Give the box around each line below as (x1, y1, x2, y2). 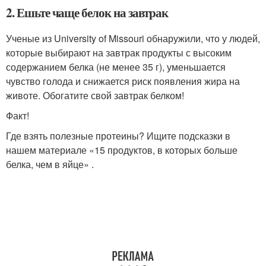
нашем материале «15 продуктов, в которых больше (6, 142, 237, 157)
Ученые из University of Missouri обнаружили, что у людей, (6, 31, 260, 45)
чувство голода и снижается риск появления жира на (6, 74, 240, 88)
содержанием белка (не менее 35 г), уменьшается (6, 59, 226, 74)
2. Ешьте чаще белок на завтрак (6, 3, 168, 21)
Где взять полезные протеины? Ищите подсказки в (6, 128, 230, 142)
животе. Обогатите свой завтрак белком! (6, 88, 184, 102)
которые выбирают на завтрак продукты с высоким (6, 45, 232, 59)
